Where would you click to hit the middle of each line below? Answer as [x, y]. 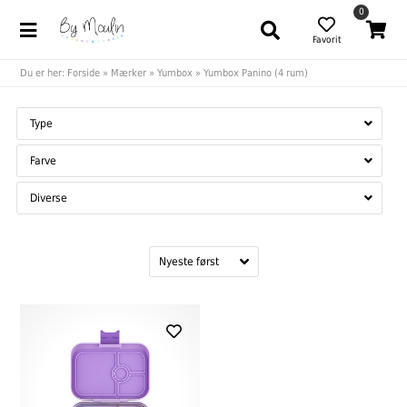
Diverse [49, 199]
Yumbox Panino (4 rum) [256, 73]
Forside [84, 73]
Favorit [327, 39]
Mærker [129, 73]
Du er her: [44, 73]
